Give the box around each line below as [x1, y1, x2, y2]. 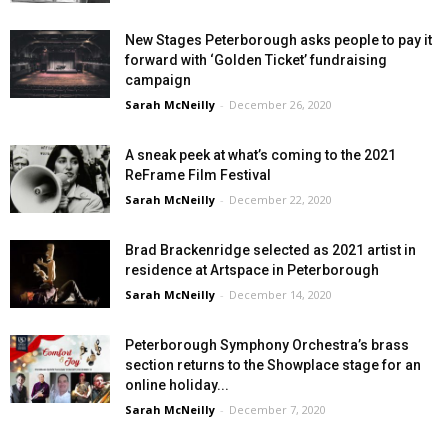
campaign [125, 71, 191, 88]
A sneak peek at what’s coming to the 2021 [125, 146, 396, 163]
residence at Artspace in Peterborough [125, 261, 379, 278]
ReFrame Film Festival [125, 166, 271, 183]
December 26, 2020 [229, 96, 332, 112]
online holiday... [125, 376, 229, 393]
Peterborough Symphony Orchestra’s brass [125, 336, 409, 353]
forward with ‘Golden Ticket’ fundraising [125, 51, 387, 68]
